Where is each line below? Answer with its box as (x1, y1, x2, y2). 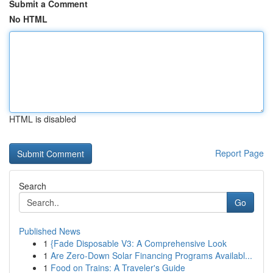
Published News (19, 225, 80, 237)
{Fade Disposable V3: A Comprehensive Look (51, 237, 227, 249)
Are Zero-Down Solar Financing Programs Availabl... (51, 249, 252, 261)
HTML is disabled (9, 113, 76, 125)
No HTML (9, 13, 48, 25)
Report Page (215, 147, 264, 159)
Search (19, 180, 46, 192)
